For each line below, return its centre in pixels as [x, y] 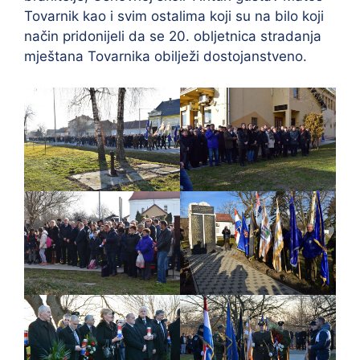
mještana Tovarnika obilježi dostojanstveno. [166, 56]
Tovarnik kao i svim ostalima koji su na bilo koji [174, 16]
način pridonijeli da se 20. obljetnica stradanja [173, 36]
